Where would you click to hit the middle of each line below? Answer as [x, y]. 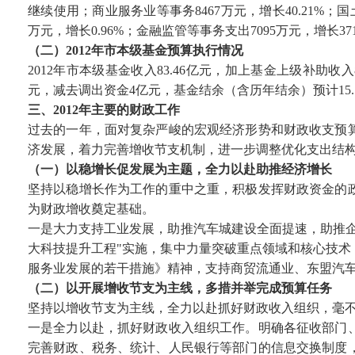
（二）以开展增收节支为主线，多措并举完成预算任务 [180, 288]
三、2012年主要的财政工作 [104, 110]
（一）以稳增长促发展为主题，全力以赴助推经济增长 [180, 169]
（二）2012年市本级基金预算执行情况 [136, 50]
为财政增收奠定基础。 [91, 209]
